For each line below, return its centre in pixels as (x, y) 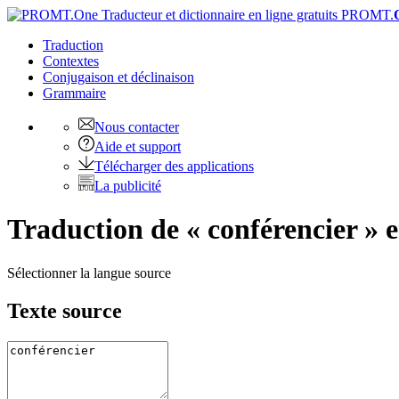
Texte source (65, 310)
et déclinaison (156, 77)
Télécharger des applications (174, 166)
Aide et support (138, 147)
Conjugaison (80, 77)
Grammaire (74, 93)
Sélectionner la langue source (89, 273)
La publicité (128, 186)
